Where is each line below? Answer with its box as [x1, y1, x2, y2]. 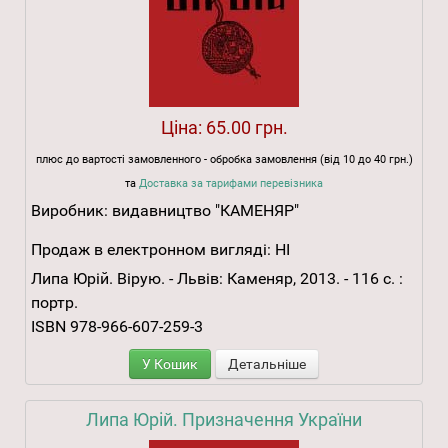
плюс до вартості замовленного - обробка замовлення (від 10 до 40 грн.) [35, 153, 413, 167]
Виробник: [31, 201, 112, 221]
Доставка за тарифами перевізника [139, 177, 323, 191]
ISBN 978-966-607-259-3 [31, 317, 203, 337]
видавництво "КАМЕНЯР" [112, 201, 299, 221]
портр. [31, 293, 78, 313]
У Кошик [142, 356, 198, 373]
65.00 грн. [205, 117, 288, 139]
